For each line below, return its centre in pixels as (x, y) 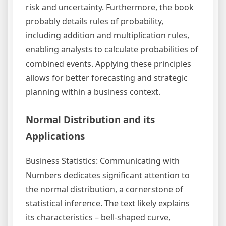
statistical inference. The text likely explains (108, 204)
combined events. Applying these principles (108, 64)
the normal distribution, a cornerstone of (104, 189)
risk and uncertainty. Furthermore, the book (110, 7)
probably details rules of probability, (95, 21)
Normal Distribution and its (90, 120)
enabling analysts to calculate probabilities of (112, 50)
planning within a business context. (93, 92)
